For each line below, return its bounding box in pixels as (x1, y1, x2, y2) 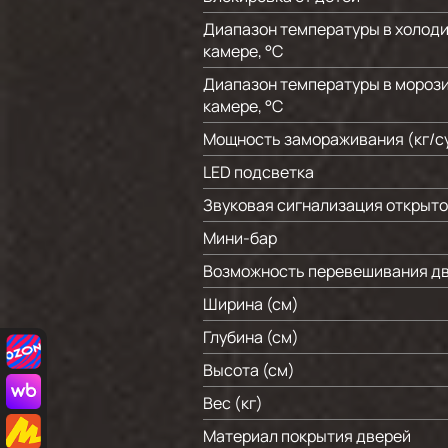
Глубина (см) (203, 326, 299, 348)
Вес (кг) (203, 392, 263, 414)
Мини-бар (203, 227, 277, 249)
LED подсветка (203, 161, 314, 183)
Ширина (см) (203, 293, 299, 315)
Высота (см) (203, 359, 295, 381)
